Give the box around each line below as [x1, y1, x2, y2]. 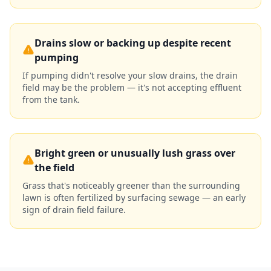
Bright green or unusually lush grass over [34, 146, 235, 160]
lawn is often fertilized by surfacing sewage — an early [22, 192, 246, 203]
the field [34, 161, 74, 174]
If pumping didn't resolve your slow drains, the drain [22, 70, 238, 81]
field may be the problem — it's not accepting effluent [22, 82, 241, 93]
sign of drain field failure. [22, 204, 126, 215]
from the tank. [22, 94, 80, 105]
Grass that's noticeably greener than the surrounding [22, 180, 240, 191]
